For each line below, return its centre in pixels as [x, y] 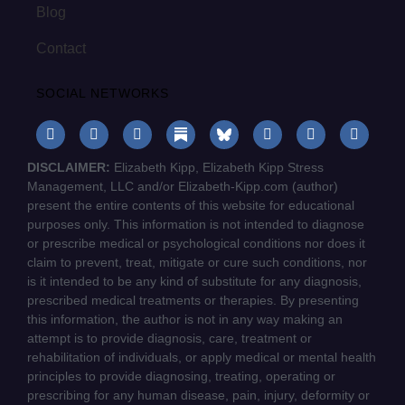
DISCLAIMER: [69, 168]
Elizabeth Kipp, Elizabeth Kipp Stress [217, 168]
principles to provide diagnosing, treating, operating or [181, 377]
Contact [61, 49]
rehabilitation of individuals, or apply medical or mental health [202, 358]
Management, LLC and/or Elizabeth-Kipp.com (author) [183, 187]
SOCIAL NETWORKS [103, 94]
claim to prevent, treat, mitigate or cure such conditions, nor [197, 263]
